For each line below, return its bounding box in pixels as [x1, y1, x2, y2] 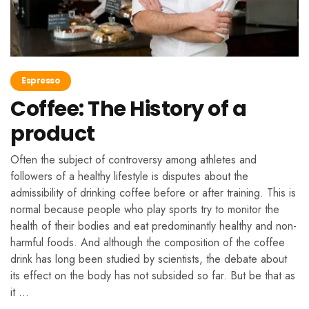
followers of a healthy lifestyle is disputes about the [10, 168, 248, 184]
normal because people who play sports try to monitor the [10, 201, 279, 217]
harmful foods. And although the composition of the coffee [10, 234, 285, 250]
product [10, 119, 95, 148]
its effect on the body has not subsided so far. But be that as [10, 267, 295, 283]
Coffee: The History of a [10, 94, 246, 123]
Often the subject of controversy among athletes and [10, 151, 257, 168]
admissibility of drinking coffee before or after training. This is [10, 184, 296, 201]
